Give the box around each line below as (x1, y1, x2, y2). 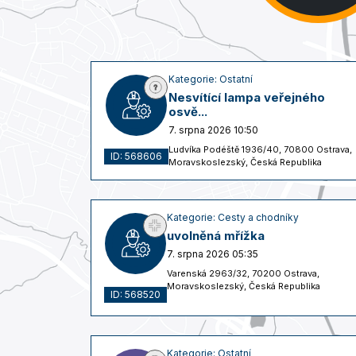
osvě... (168, 103, 207, 119)
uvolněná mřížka (167, 227, 265, 243)
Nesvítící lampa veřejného (168, 89, 325, 105)
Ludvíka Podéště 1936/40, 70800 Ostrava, (168, 143, 352, 155)
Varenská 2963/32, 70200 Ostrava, (167, 267, 319, 279)
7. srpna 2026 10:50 (168, 123, 258, 136)
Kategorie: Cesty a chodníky (167, 211, 299, 223)
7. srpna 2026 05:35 (167, 247, 258, 260)
